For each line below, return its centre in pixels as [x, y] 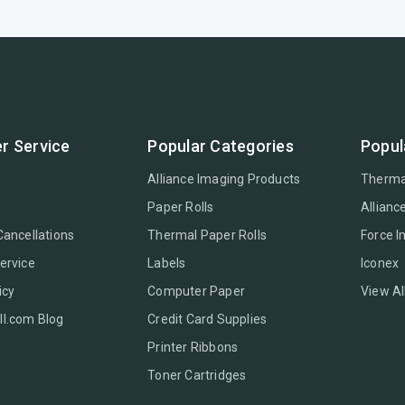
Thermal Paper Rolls [207, 235]
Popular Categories [221, 146]
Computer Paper [197, 292]
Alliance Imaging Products [224, 179]
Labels [167, 264]
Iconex [380, 264]
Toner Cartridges [197, 376]
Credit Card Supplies [207, 320]
